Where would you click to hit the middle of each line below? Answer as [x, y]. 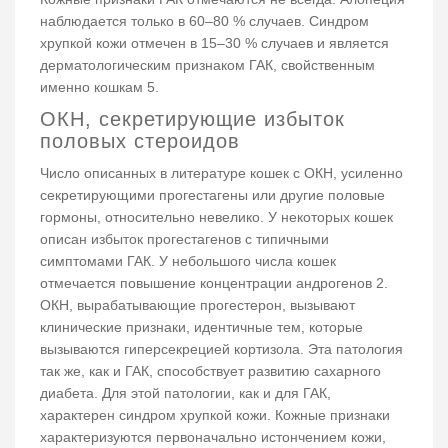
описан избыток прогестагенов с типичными [184, 238]
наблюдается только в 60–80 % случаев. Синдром [204, 20]
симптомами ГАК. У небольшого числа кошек [188, 260]
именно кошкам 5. [99, 86]
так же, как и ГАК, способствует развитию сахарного [210, 370]
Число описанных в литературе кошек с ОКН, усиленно [221, 172]
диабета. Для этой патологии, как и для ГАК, [185, 392]
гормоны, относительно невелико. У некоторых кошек [216, 216]
